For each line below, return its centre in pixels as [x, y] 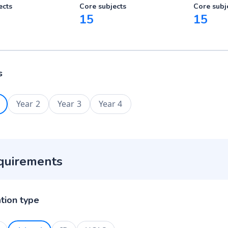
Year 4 [110, 104]
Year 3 [69, 104]
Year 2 [28, 104]
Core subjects [103, 6]
